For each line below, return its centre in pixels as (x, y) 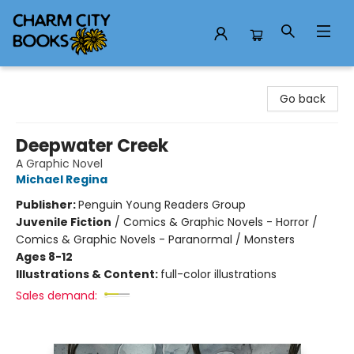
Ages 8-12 (44, 257)
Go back (303, 99)
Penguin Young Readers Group (162, 205)
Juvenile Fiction (64, 222)
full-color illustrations (218, 274)
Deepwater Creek (92, 146)
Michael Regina (62, 179)
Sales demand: (56, 296)
